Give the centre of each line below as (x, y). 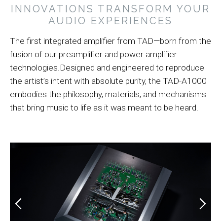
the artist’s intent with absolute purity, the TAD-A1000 (108, 81)
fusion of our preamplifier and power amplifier (93, 54)
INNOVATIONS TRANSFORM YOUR (110, 9)
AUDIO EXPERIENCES (110, 21)
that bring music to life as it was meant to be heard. (104, 108)
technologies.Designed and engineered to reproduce (107, 68)
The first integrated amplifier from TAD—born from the (110, 41)
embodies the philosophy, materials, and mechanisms (108, 94)
